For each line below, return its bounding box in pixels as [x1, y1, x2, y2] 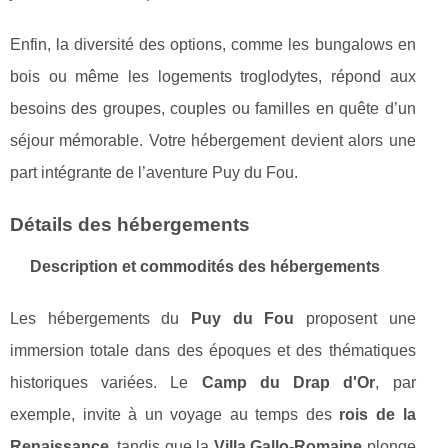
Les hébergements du [10, 309, 191, 327]
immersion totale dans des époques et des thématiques [10, 341, 416, 359]
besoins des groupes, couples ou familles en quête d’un [10, 99, 416, 117]
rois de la [339, 405, 416, 423]
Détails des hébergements [10, 213, 250, 235]
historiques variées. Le [10, 373, 202, 391]
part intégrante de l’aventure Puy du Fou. [10, 163, 298, 181]
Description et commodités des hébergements [30, 257, 380, 275]
